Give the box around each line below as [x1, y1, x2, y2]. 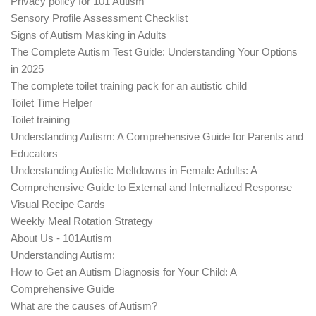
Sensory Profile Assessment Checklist [11, 11, 188, 24]
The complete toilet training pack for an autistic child [11, 79, 247, 92]
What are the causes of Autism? [11, 299, 157, 312]
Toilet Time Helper [11, 96, 92, 109]
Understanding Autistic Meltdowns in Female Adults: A [11, 164, 257, 176]
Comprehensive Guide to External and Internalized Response [11, 181, 292, 193]
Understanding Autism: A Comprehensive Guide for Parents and [11, 130, 303, 142]
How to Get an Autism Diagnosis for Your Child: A [11, 265, 236, 278]
